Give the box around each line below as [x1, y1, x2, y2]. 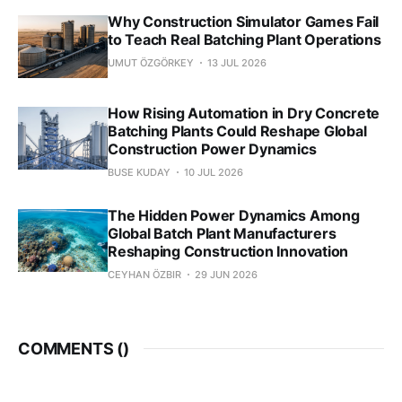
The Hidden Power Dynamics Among [108, 205, 360, 224]
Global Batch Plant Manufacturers [108, 223, 336, 242]
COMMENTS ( [18, 338, 124, 358]
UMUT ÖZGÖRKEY [108, 56, 194, 69]
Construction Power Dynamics [108, 139, 317, 158]
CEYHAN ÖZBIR [108, 267, 181, 281]
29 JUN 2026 [195, 267, 258, 281]
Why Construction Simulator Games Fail [108, 12, 380, 31]
